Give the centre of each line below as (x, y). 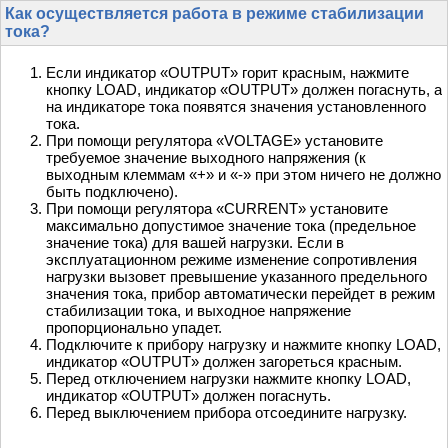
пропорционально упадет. (134, 328)
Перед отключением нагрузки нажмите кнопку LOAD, (228, 379)
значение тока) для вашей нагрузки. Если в (195, 243)
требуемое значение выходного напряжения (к (206, 158)
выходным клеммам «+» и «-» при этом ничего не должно (243, 175)
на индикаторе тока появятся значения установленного (236, 107)
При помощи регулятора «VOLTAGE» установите (214, 141)
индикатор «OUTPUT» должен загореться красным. (224, 362)
